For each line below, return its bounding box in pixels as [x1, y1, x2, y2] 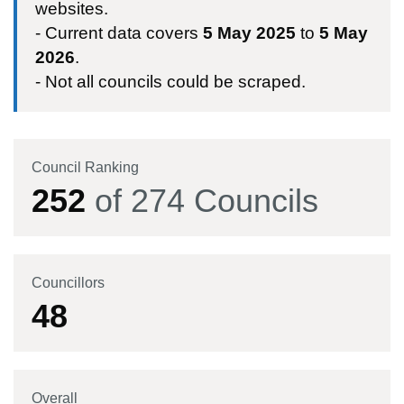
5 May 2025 [203, 23, 296, 42]
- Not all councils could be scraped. [35, 72, 306, 91]
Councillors [32, 275, 105, 290]
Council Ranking [32, 160, 139, 175]
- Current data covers [35, 23, 203, 42]
